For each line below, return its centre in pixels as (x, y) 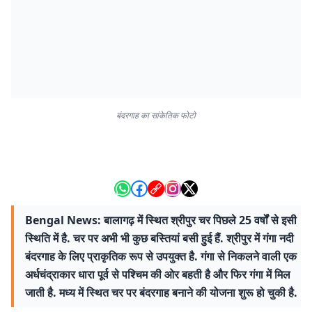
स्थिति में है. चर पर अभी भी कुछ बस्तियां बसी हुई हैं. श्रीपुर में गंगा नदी (159, 238)
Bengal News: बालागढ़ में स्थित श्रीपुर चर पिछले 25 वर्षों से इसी (161, 220)
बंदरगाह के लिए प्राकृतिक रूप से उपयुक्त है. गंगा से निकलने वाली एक (161, 256)
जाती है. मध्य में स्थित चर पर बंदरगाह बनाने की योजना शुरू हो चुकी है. (161, 292)
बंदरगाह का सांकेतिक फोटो (156, 115)
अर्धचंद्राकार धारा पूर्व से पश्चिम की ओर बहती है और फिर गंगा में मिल (158, 274)
